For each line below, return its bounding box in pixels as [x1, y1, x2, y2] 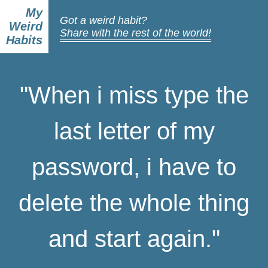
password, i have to [32, 154, 236, 180]
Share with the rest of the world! [60, 27, 211, 39]
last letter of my [53, 118, 215, 144]
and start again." [48, 226, 220, 252]
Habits [6, 33, 42, 47]
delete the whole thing [19, 190, 249, 216]
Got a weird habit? [60, 14, 147, 26]
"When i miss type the [19, 82, 249, 108]
